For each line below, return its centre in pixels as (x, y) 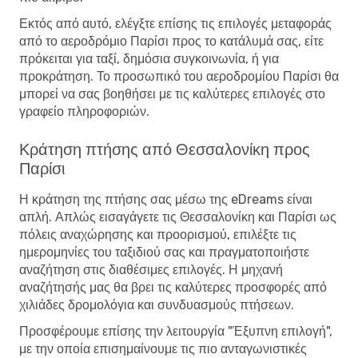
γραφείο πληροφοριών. (84, 111)
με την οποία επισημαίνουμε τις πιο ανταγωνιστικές (163, 348)
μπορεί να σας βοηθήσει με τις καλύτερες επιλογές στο (172, 93)
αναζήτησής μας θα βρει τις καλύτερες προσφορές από (173, 287)
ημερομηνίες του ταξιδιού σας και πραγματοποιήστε (164, 252)
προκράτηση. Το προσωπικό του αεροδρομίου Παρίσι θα (179, 76)
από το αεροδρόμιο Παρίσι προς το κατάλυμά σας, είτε (171, 41)
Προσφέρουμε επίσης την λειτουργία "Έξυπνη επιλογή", (176, 331)
